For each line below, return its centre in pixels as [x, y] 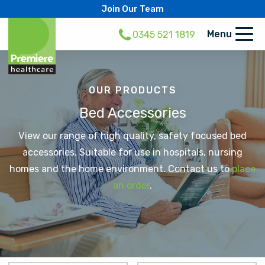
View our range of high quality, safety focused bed [132, 135]
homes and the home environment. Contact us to [121, 169]
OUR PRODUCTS [132, 90]
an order [131, 185]
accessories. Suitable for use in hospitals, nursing [132, 152]
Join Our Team [132, 9]
